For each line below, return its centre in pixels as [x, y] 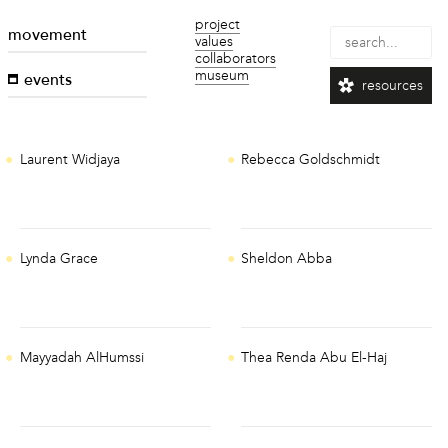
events [48, 81]
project [218, 24]
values [214, 41]
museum [222, 75]
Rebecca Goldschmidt [311, 160]
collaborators [236, 58]
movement [48, 36]
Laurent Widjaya [69, 160]
